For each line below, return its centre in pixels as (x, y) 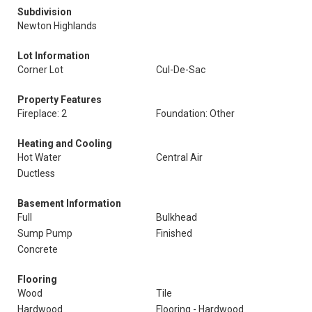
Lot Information (54, 56)
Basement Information (69, 203)
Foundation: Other (195, 114)
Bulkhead (177, 217)
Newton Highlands (57, 26)
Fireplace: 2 (42, 114)
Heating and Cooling (65, 143)
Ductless (36, 173)
